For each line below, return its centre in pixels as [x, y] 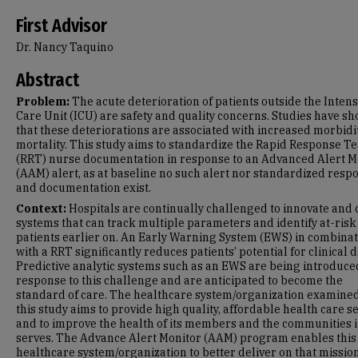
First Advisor [62, 26]
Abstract [48, 80]
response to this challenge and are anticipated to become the [179, 280]
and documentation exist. [84, 188]
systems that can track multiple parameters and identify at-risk [186, 223]
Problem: [43, 101]
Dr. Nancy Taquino [65, 47]
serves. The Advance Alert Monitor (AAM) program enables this [186, 338]
